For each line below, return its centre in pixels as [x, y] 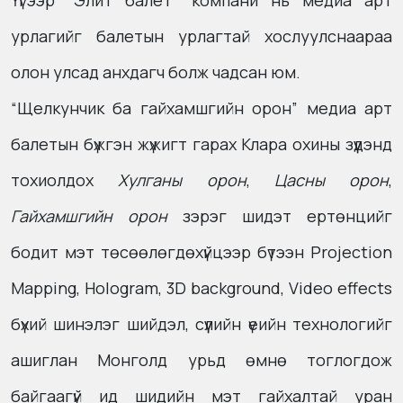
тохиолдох [65, 180]
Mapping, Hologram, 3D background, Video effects [201, 288]
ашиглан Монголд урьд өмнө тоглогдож [201, 360]
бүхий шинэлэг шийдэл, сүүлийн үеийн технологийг [201, 324]
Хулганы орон [182, 180]
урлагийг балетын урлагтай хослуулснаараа [201, 36]
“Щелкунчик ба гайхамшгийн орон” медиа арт [201, 108]
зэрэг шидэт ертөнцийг [280, 216]
